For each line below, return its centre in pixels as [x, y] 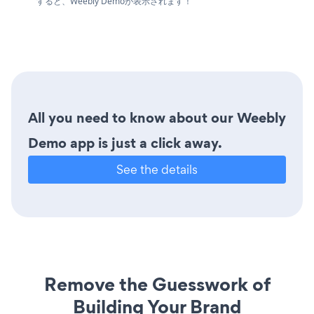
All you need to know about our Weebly [157, 118]
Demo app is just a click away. [125, 143]
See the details [157, 170]
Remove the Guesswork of [157, 285]
